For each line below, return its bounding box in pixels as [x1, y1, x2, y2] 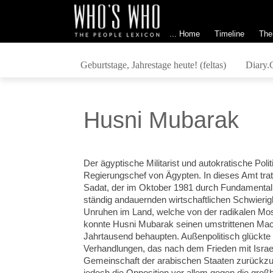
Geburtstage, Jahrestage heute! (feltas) [80, 59, 226, 70]
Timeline [214, 29, 244, 38]
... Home [169, 29, 200, 38]
